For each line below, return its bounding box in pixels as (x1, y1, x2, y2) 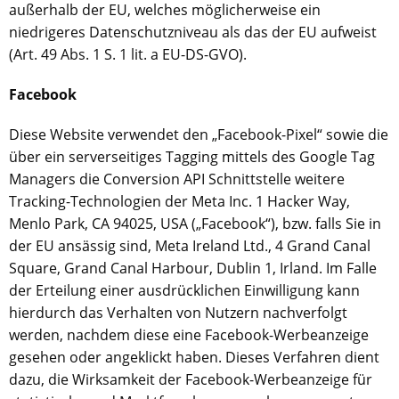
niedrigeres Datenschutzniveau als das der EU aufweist (9, 22, 377, 42)
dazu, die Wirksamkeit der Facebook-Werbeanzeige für (9, 370, 372, 389)
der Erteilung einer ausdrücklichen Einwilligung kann (9, 281, 360, 300)
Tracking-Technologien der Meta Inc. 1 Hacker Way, (9, 191, 350, 211)
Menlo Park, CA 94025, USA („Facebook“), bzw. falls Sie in (9, 214, 381, 233)
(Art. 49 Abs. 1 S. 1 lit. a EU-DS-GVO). (9, 45, 247, 64)
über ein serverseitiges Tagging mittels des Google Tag (9, 147, 375, 167)
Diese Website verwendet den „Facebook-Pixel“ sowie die (9, 125, 388, 144)
